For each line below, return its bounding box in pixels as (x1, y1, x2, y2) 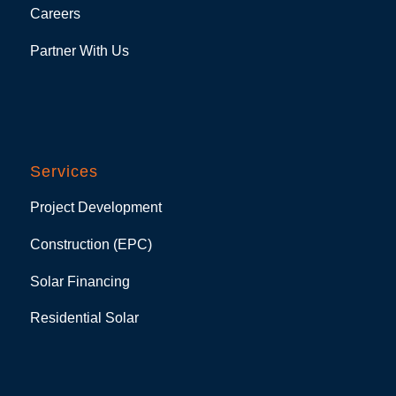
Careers (29, 6, 80, 22)
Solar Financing (29, 273, 130, 289)
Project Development (29, 200, 162, 216)
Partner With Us (29, 43, 129, 58)
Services (29, 162, 98, 180)
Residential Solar (29, 310, 139, 326)
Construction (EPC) (29, 237, 152, 253)
